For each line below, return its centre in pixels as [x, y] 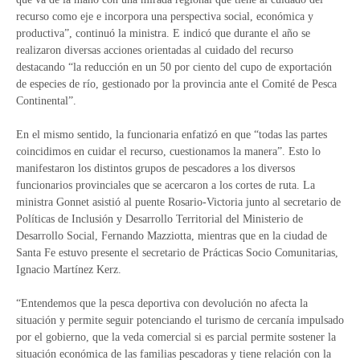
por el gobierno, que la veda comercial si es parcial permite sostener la [176, 337]
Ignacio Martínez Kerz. [69, 270]
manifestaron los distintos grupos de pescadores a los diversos [155, 168]
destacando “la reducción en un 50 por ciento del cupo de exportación [174, 67]
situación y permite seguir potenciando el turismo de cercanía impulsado [180, 320]
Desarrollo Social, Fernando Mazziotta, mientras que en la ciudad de [172, 236]
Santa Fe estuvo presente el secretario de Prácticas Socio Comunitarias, [177, 253]
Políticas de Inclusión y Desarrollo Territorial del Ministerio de [160, 219]
